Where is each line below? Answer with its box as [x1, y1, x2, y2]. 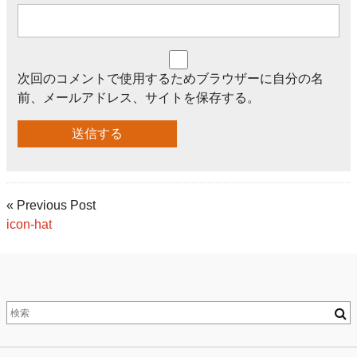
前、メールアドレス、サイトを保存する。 [18, 91, 260, 105]
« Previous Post [6, 198, 96, 213]
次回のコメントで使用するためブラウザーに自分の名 [18, 72, 324, 86]
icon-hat [6, 218, 52, 232]
